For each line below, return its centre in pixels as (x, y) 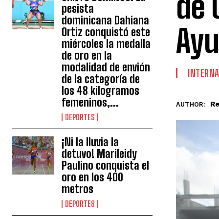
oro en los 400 (93, 177)
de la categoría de (101, 79)
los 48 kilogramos (101, 91)
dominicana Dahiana (106, 20)
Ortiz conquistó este (106, 32)
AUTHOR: (191, 104)
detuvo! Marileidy (99, 154)
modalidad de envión (106, 67)
